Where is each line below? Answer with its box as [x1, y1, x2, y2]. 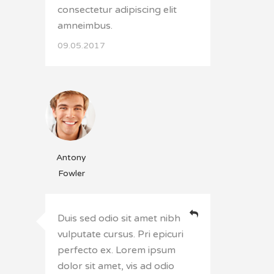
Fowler [57, 168, 85, 179]
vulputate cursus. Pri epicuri [57, 228, 183, 241]
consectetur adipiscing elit [57, 4, 177, 17]
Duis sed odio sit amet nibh [57, 212, 180, 225]
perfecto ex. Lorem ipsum [57, 244, 176, 257]
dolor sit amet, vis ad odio [57, 260, 174, 273]
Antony [56, 152, 86, 163]
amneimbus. [57, 20, 113, 32]
